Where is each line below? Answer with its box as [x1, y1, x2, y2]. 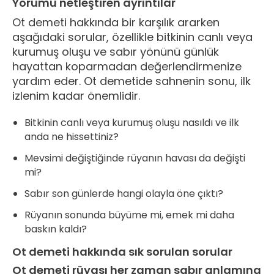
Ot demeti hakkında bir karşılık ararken [12, 15, 220, 31]
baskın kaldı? [24, 221, 87, 236]
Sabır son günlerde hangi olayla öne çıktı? [24, 186, 223, 201]
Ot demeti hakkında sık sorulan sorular [12, 243, 232, 259]
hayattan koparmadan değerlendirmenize [12, 59, 242, 75]
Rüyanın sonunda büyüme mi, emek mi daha [24, 207, 234, 222]
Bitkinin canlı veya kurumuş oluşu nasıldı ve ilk [24, 115, 239, 130]
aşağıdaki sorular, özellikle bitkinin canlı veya [12, 29, 253, 45]
